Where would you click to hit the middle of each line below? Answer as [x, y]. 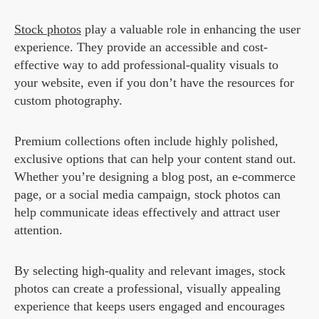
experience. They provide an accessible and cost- [141, 47]
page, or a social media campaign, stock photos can [147, 195]
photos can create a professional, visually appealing [147, 289]
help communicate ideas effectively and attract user [147, 213]
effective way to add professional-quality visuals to [146, 65]
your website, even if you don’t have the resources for [154, 83]
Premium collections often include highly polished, [146, 141]
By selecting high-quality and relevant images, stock [150, 271]
